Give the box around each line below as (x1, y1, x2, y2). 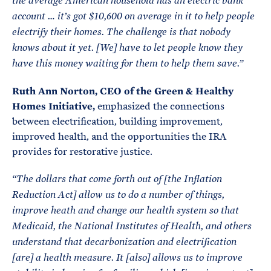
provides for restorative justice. (12, 145, 152, 158)
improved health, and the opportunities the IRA (12, 130, 226, 143)
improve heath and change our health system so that (12, 205, 239, 216)
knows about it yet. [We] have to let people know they (12, 42, 243, 53)
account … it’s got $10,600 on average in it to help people (12, 11, 255, 22)
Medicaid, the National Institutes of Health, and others (12, 221, 252, 232)
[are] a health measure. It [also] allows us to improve (12, 252, 243, 263)
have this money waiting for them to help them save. (12, 58, 239, 69)
